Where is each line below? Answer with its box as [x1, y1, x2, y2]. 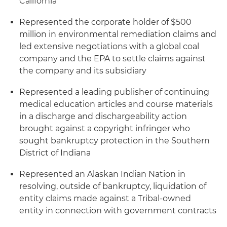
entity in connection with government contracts [19, 206, 216, 215]
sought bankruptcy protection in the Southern [19, 136, 210, 145]
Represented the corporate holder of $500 [19, 17, 192, 27]
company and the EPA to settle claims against [19, 54, 206, 63]
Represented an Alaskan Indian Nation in [19, 169, 185, 179]
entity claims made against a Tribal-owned [19, 194, 191, 203]
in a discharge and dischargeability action [19, 111, 187, 121]
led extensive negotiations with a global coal [19, 42, 199, 51]
